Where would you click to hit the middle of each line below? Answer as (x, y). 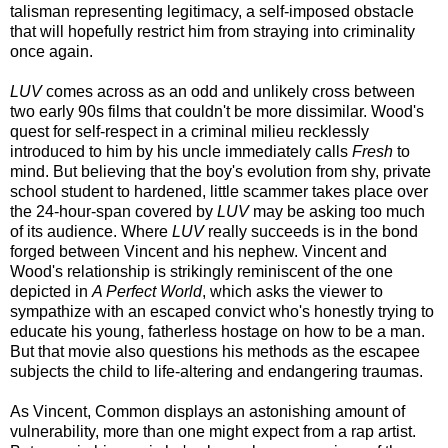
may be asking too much (337, 211)
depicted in (51, 291)
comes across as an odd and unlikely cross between (228, 91)
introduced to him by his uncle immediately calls (181, 151)
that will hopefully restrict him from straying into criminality (212, 31)
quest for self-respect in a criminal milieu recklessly (189, 131)
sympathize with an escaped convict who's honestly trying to (222, 311)
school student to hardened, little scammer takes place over (219, 191)
